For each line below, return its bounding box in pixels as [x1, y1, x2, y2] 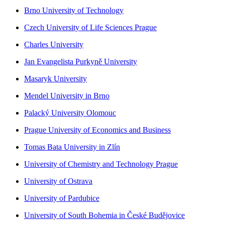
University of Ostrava [24, 176, 92, 185]
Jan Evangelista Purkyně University [24, 57, 137, 66]
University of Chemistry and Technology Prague [24, 159, 178, 168]
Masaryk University [24, 74, 87, 83]
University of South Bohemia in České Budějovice [24, 210, 185, 219]
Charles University [24, 40, 83, 49]
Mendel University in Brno [24, 91, 109, 100]
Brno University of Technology [24, 6, 124, 15]
